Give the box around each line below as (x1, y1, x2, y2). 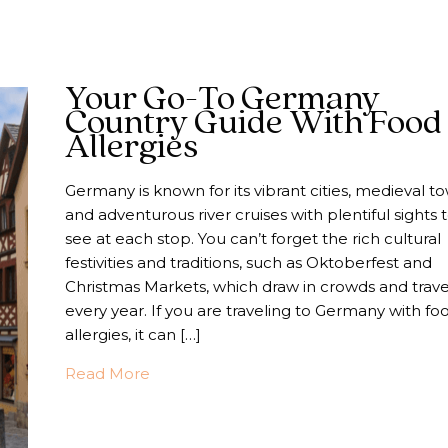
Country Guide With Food (64, 104, 442, 141)
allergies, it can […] (64, 324, 201, 344)
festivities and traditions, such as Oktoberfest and (64, 252, 432, 272)
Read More (64, 363, 150, 383)
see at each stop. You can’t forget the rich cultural (64, 228, 441, 248)
